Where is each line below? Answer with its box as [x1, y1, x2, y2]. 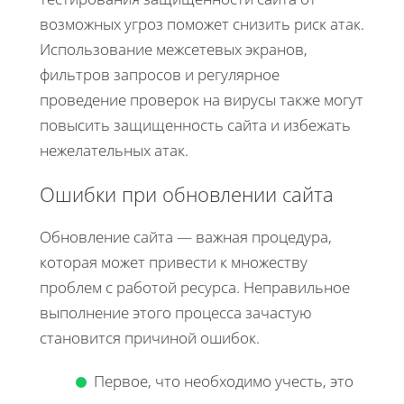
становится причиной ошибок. [40, 327, 260, 349]
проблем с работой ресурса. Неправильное [40, 277, 350, 298]
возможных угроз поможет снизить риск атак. [40, 14, 364, 35]
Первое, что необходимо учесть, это [94, 371, 353, 392]
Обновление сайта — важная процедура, [40, 226, 332, 248]
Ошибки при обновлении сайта [40, 180, 334, 208]
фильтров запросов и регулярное [40, 64, 280, 86]
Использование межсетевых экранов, [40, 39, 308, 60]
